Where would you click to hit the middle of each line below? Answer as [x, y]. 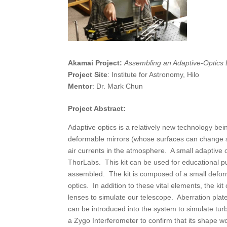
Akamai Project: [96, 63]
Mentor [80, 86]
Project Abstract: [97, 109]
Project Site [88, 74]
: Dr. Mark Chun [118, 86]
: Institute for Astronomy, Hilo [154, 74]
